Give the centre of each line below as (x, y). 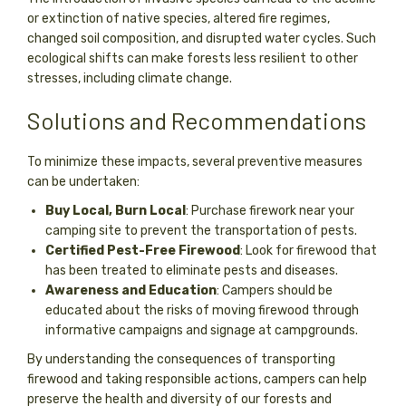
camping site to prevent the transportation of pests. (201, 230)
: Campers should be (275, 290)
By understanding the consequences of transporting (181, 359)
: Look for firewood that (309, 250)
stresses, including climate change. (130, 78)
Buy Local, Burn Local (116, 210)
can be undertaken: (83, 181)
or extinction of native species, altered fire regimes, (179, 18)
